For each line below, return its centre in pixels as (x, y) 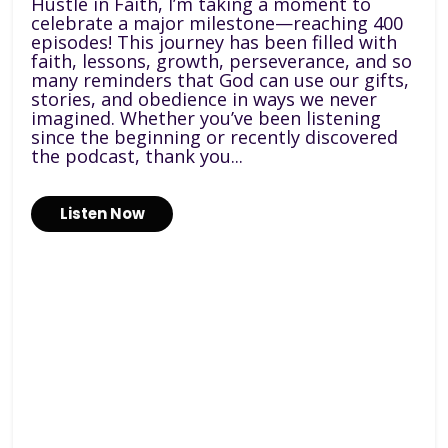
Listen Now (102, 214)
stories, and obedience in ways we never (204, 99)
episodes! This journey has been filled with (214, 42)
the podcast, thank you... (137, 156)
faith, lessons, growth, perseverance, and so (222, 61)
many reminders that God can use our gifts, (220, 80)
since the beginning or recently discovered (215, 137)
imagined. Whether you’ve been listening (206, 118)
